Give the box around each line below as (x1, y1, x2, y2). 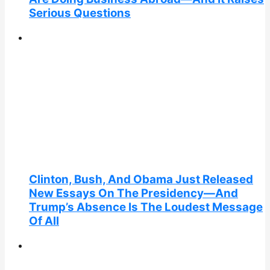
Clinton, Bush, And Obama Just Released (29, 172, 253, 187)
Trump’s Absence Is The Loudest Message (29, 200, 263, 215)
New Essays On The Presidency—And (29, 186, 238, 201)
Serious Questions (29, 6, 131, 20)
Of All (29, 214, 59, 228)
